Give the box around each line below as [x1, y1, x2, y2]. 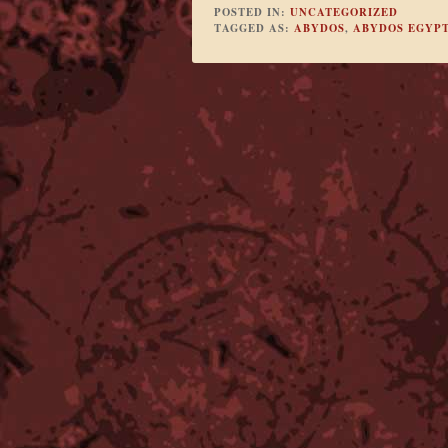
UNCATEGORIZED [289, 3, 398, 20]
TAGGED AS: [213, 19, 294, 36]
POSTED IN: [213, 3, 290, 20]
